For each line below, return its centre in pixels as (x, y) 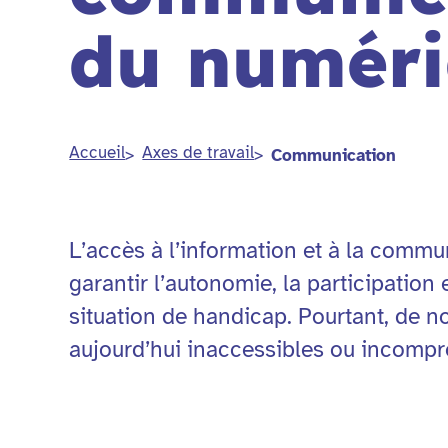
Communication (334, 155)
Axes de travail (198, 153)
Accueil (97, 153)
